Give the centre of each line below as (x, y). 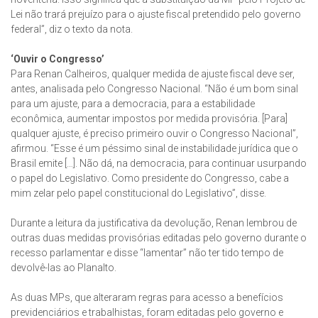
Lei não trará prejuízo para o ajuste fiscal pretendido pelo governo (156, 15)
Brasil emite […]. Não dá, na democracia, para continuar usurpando (159, 164)
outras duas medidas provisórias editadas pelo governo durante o (159, 238)
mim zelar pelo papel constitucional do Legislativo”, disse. (138, 193)
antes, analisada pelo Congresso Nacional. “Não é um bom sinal (154, 89)
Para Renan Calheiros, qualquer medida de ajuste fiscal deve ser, (153, 74)
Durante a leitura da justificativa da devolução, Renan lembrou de (154, 223)
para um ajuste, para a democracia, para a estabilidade (133, 104)
